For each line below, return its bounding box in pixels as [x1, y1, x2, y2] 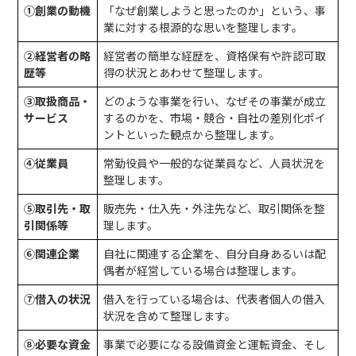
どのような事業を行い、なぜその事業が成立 [103, 92, 326, 109]
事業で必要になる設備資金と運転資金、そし [103, 335, 326, 352]
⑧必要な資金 [23, 335, 91, 352]
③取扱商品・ [23, 92, 91, 109]
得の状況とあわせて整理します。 [103, 64, 269, 80]
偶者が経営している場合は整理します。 [103, 261, 303, 278]
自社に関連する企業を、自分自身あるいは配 [103, 245, 326, 261]
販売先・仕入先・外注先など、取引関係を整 [103, 199, 325, 216]
